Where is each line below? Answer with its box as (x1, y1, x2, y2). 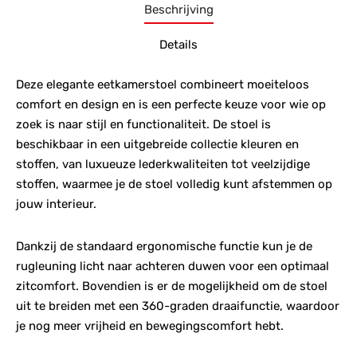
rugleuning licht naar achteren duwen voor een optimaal (16, 258, 329, 273)
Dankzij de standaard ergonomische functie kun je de (16, 238, 312, 253)
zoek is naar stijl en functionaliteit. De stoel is (16, 116, 271, 131)
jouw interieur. (16, 196, 96, 211)
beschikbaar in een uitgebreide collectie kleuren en (16, 136, 299, 151)
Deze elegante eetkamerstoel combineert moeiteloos (16, 76, 309, 92)
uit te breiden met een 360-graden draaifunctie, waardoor (16, 298, 339, 313)
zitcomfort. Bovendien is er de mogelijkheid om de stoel (16, 278, 328, 293)
